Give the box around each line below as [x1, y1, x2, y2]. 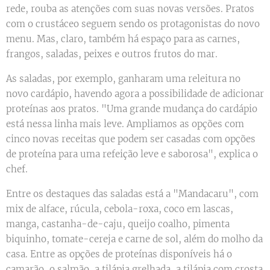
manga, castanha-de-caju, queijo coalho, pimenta [6, 218, 230, 230]
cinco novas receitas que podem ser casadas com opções [6, 133, 256, 145]
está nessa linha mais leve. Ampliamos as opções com [6, 118, 244, 130]
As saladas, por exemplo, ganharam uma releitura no [6, 73, 240, 85]
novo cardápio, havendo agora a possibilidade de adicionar [6, 88, 264, 100]
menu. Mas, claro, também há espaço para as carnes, [6, 33, 240, 45]
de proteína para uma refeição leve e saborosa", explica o [6, 148, 258, 160]
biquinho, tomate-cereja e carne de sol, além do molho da [6, 233, 263, 245]
